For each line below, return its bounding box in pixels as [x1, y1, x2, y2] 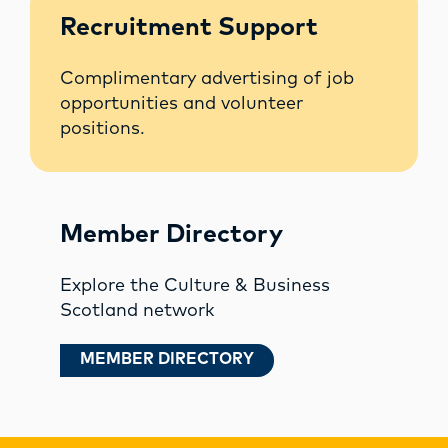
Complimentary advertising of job [60, 70, 354, 89]
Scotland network [60, 302, 215, 321]
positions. [60, 120, 145, 139]
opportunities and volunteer [60, 95, 303, 114]
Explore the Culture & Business [60, 277, 330, 296]
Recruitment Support [60, 16, 318, 41]
